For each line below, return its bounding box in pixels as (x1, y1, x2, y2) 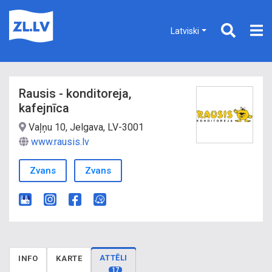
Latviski (171, 25, 200, 36)
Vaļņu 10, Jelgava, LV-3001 (26, 121, 144, 133)
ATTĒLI (100, 253, 128, 262)
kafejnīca (19, 101, 69, 115)
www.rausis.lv (31, 136, 89, 148)
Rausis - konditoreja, (19, 86, 131, 101)
